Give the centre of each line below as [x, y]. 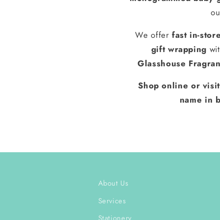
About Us [113, 183]
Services [112, 201]
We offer [154, 35]
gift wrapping [179, 49]
